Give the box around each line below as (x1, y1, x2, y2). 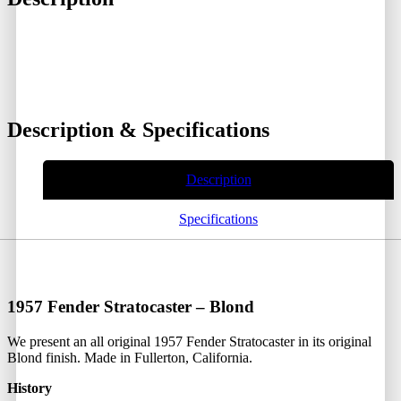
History (7, 380, 52, 396)
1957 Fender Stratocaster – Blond (7, 297, 254, 317)
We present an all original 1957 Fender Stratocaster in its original (7, 333, 371, 349)
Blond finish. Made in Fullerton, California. (7, 349, 252, 365)
